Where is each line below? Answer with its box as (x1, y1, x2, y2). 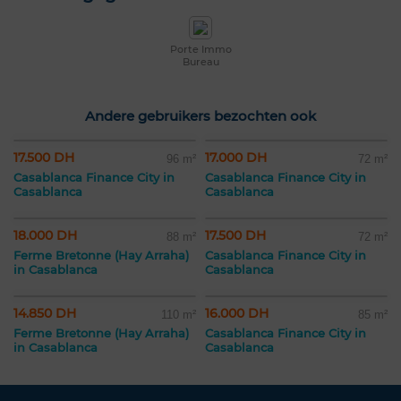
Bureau (182, 55, 219, 69)
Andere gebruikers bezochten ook (85, 107, 316, 125)
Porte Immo (169, 43, 232, 56)
